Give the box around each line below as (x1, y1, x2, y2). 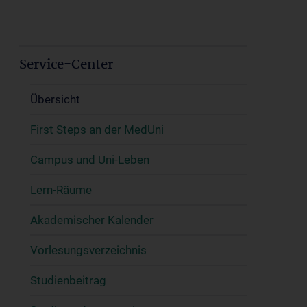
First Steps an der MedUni (30, 123, 164, 136)
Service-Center (19, 55, 113, 75)
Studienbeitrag (30, 273, 106, 287)
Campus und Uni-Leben (30, 153, 149, 167)
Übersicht (30, 93, 80, 106)
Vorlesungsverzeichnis (30, 243, 147, 257)
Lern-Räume (30, 183, 92, 197)
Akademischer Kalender (30, 213, 153, 227)
